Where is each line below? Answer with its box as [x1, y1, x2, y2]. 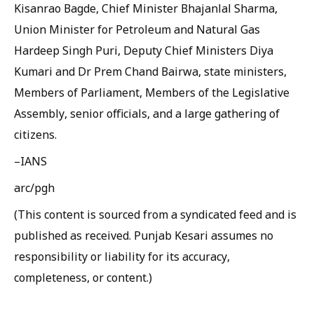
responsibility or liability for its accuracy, [14, 249, 230, 264]
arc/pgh [14, 180, 55, 196]
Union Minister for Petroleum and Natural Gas [14, 22, 260, 37]
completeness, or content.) [14, 270, 152, 285]
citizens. [14, 127, 57, 142]
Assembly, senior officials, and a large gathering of [14, 106, 280, 121]
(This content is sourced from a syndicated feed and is [14, 207, 296, 222]
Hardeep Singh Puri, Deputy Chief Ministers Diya [14, 43, 273, 58]
